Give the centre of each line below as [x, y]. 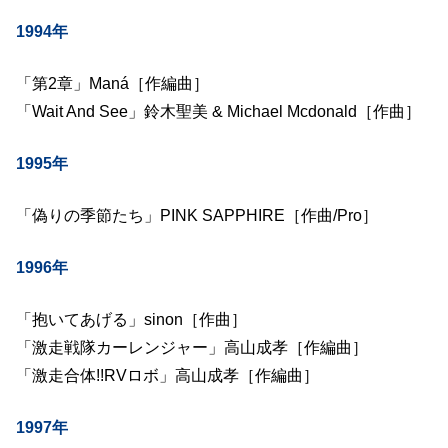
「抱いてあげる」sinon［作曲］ [131, 319]
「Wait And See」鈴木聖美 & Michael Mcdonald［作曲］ [218, 111]
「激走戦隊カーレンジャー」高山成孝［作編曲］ [191, 347]
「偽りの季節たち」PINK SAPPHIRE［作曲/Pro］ [196, 215]
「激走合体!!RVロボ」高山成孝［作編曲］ [167, 375]
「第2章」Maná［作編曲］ [112, 83]
